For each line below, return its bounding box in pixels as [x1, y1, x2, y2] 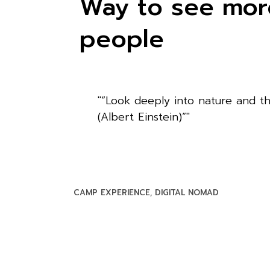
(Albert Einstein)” [98, 108, 186, 126]
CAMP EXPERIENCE [74, 186, 150, 198]
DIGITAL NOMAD [155, 186, 219, 198]
